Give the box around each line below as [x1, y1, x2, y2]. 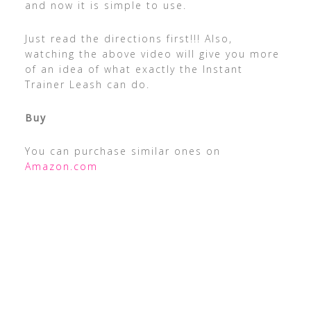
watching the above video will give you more [24, 47, 280, 60]
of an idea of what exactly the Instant [24, 62, 243, 76]
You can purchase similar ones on [24, 144, 221, 158]
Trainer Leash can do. [24, 77, 150, 91]
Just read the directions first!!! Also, [24, 31, 233, 45]
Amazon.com [24, 159, 98, 173]
